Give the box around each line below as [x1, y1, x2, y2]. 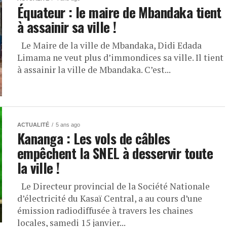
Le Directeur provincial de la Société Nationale [17, 180, 210, 192]
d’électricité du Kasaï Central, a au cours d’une [17, 193, 202, 204]
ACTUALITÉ [17, 122, 49, 128]
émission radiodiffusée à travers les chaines [17, 205, 193, 216]
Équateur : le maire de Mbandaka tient [17, 2, 221, 22]
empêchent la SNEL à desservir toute [17, 143, 213, 163]
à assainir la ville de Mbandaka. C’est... [17, 64, 171, 75]
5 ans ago [56, 122, 80, 128]
